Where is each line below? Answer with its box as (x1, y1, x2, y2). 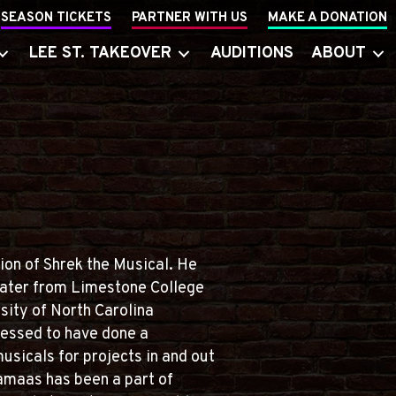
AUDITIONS (209, 43, 293, 64)
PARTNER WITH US (131, 10, 247, 27)
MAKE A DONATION (267, 10, 387, 27)
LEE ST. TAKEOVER (28, 43, 171, 64)
